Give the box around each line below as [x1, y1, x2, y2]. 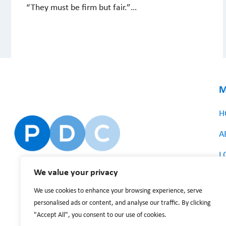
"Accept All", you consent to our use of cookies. [34, 211, 166, 219]
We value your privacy [34, 168, 118, 178]
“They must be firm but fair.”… [26, 3, 137, 13]
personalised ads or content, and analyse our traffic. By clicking [34, 199, 211, 207]
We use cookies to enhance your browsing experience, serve [34, 187, 202, 195]
